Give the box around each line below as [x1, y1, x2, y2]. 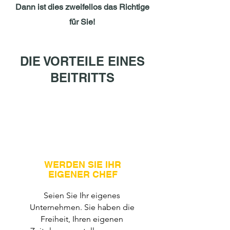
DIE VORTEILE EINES [20, 54, 145, 68]
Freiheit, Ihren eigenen [41, 214, 123, 224]
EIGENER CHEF [48, 169, 118, 180]
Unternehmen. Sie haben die [29, 202, 135, 212]
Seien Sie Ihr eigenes [44, 190, 120, 200]
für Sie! [69, 17, 95, 27]
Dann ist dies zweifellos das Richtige [15, 2, 149, 12]
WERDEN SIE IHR [44, 159, 121, 170]
